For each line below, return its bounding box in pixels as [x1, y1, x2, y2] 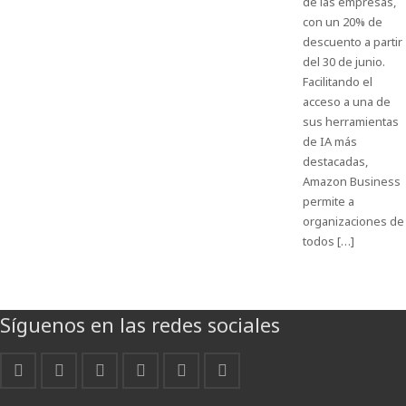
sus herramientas [302, 113, 399, 130]
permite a [302, 193, 354, 209]
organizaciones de [302, 213, 404, 229]
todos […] [302, 233, 354, 249]
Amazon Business [302, 173, 401, 189]
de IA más [302, 133, 357, 150]
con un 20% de [302, 14, 382, 30]
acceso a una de [302, 93, 391, 110]
